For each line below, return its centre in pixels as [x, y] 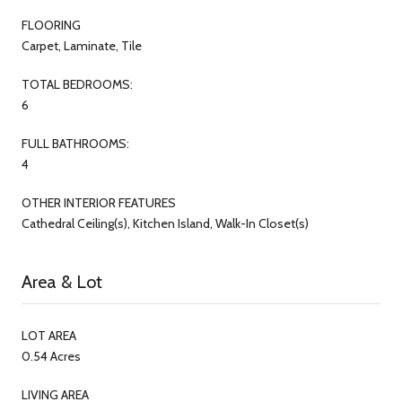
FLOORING [51, 25]
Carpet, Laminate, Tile [82, 45]
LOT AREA [49, 335]
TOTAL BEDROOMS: [77, 84]
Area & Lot [62, 281]
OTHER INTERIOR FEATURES [99, 202]
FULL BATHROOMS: [75, 143]
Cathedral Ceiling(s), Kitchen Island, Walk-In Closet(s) [165, 223]
